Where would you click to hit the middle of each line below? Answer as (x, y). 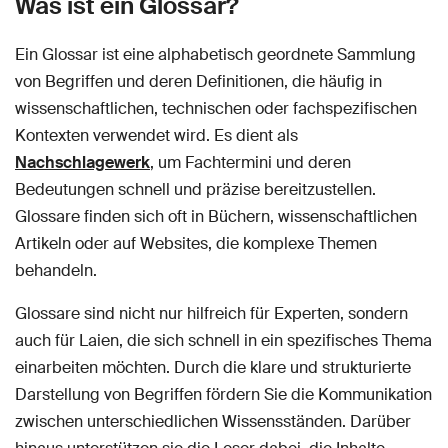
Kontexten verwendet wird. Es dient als (156, 135)
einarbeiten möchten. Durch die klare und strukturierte (213, 367)
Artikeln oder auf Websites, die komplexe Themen (196, 243)
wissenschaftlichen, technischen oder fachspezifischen (216, 108)
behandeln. (56, 270)
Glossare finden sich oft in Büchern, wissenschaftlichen (216, 216)
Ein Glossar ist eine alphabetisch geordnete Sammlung (215, 54)
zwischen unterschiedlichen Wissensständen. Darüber (213, 421)
